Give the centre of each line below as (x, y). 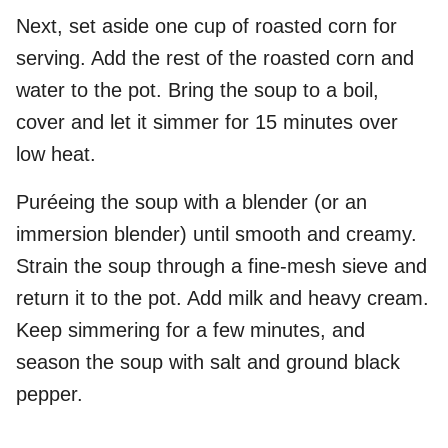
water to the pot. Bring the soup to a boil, (197, 90)
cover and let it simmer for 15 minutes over (207, 122)
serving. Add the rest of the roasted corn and (215, 58)
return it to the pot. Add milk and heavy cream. (222, 298)
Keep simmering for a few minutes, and (190, 330)
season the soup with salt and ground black (208, 362)
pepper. (49, 394)
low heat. (56, 154)
